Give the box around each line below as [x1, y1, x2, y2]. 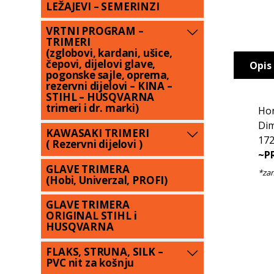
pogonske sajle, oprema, [46, 68, 170, 83]
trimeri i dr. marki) [46, 101, 139, 116]
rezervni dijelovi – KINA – [46, 79, 172, 94]
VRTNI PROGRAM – [46, 24, 144, 39]
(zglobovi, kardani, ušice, [46, 46, 172, 61]
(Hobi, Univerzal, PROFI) [46, 172, 168, 187]
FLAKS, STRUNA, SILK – [46, 245, 163, 259]
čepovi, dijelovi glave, [46, 57, 156, 72]
